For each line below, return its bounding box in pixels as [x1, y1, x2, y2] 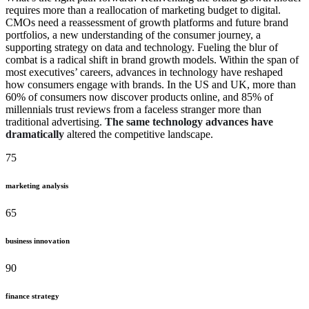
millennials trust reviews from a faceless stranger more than [6, 103, 261, 116]
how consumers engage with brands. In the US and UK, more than [6, 79, 296, 91]
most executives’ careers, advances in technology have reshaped [6, 66, 283, 79]
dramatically [6, 128, 67, 141]
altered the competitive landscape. [67, 128, 213, 141]
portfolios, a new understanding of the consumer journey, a [6, 29, 261, 41]
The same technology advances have [105, 116, 273, 128]
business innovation [6, 237, 70, 246]
